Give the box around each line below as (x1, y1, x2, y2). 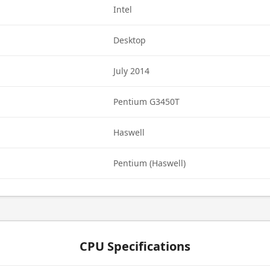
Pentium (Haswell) (113, 157, 186, 169)
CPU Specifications (80, 238, 190, 254)
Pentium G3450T (113, 96, 180, 107)
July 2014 (113, 65, 150, 77)
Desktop (113, 34, 146, 46)
